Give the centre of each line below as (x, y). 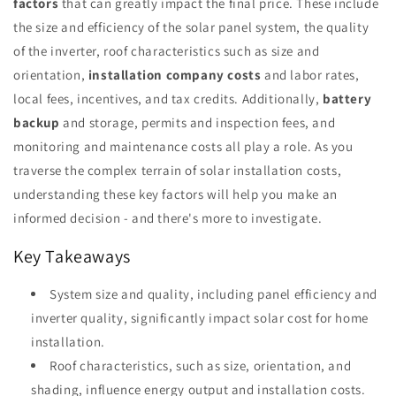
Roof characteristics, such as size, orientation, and (201, 366)
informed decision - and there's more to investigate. (168, 218)
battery (347, 99)
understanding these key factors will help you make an (175, 194)
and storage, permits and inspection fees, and (198, 122)
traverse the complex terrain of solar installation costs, (178, 170)
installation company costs (175, 75)
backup (37, 122)
